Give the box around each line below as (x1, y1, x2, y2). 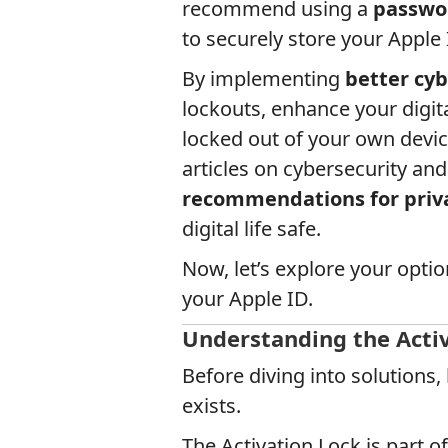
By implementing (182, 65, 345, 92)
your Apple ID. (182, 285, 313, 312)
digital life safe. (182, 215, 321, 242)
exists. (182, 392, 241, 419)
